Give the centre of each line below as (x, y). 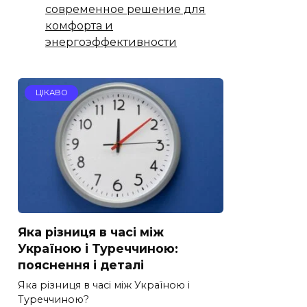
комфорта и (79, 25)
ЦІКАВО (51, 93)
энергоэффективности (111, 42)
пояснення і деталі (81, 265)
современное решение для (125, 9)
